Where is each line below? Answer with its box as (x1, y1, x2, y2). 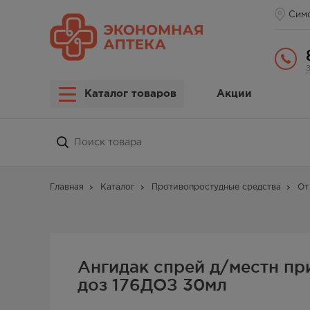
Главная (50, 183, 84, 191)
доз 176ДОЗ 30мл (77, 275, 227, 293)
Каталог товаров (84, 89, 176, 98)
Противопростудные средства (152, 183, 281, 191)
